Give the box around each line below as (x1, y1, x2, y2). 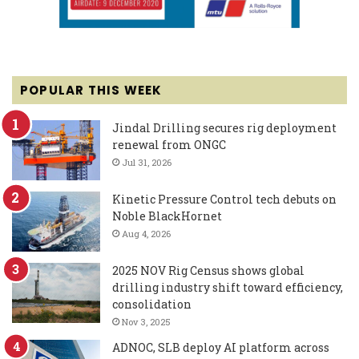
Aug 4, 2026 (122, 228, 171, 240)
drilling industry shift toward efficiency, (112, 280, 343, 296)
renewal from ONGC (112, 137, 226, 153)
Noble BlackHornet (112, 208, 222, 224)
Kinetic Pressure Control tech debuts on (112, 192, 337, 208)
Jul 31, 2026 (122, 156, 171, 169)
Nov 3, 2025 (122, 316, 171, 329)
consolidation (112, 296, 192, 313)
